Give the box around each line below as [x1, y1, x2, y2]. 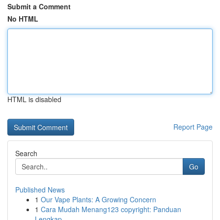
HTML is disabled [7, 94, 61, 104]
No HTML [7, 14, 38, 24]
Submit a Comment [7, 1, 71, 11]
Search [15, 148, 37, 158]
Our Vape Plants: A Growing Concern [41, 194, 156, 204]
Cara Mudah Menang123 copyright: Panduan [41, 204, 181, 214]
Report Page [173, 122, 213, 132]
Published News [15, 185, 65, 194]
